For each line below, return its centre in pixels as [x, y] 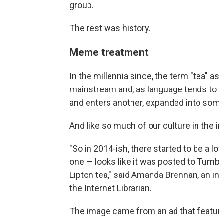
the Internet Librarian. [110, 188]
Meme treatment [109, 52]
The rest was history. [110, 28]
